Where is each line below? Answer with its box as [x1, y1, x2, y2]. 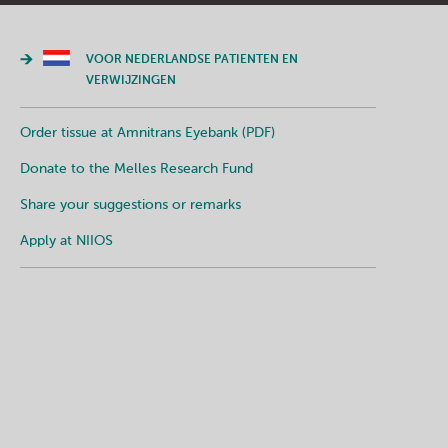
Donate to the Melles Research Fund [20, 162, 253, 176]
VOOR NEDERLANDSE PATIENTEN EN [86, 54, 298, 66]
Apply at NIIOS [20, 234, 113, 248]
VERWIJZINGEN [86, 75, 176, 87]
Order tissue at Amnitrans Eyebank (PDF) [20, 126, 275, 140]
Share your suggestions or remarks [20, 198, 241, 212]
